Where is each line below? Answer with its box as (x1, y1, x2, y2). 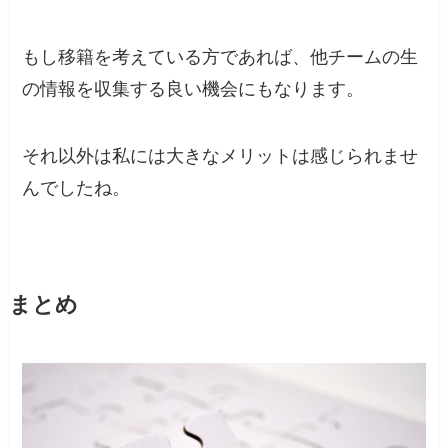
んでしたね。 (22, 178, 131, 199)
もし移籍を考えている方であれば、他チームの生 (22, 46, 419, 67)
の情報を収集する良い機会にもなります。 (22, 78, 365, 99)
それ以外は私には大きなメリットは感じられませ (22, 146, 419, 167)
